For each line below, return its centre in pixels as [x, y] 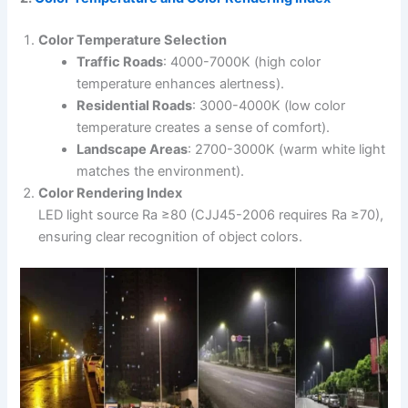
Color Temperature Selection [133, 40]
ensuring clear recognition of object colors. [171, 236]
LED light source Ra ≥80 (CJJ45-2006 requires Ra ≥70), [211, 214]
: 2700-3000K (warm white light [287, 149]
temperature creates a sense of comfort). [204, 127]
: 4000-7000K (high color [242, 61]
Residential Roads [135, 105]
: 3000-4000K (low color [269, 105]
